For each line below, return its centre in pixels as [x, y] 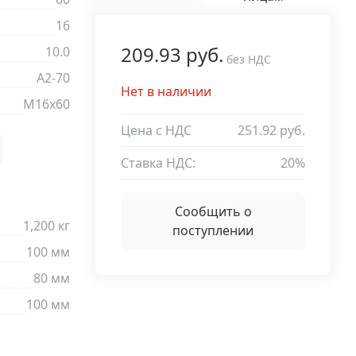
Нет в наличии [166, 91]
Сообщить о [213, 211]
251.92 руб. [271, 130]
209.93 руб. [172, 54]
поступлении [213, 230]
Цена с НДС [156, 130]
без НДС [249, 59]
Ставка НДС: [158, 163]
